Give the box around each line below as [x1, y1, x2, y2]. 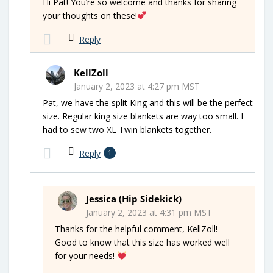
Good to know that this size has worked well [55, 236, 230, 248]
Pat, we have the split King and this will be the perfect [43, 96, 253, 108]
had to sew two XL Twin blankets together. [43, 123, 211, 135]
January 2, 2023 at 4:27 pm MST [74, 80, 200, 92]
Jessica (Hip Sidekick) [86, 192, 182, 205]
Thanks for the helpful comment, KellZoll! [55, 222, 218, 235]
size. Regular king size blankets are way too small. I [43, 110, 243, 122]
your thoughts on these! [43, 9, 137, 21]
